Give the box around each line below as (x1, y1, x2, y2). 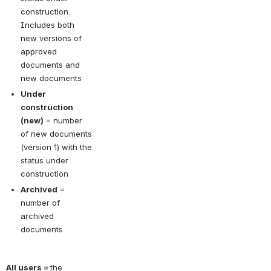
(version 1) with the (21, 142, 92, 152)
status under (21, 155, 68, 165)
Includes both (21, 19, 74, 30)
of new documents (21, 128, 92, 139)
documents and (21, 59, 80, 70)
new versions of (21, 33, 82, 43)
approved (21, 46, 57, 56)
